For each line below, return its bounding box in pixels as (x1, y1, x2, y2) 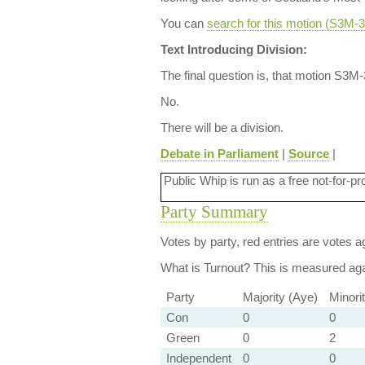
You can (160, 16, 207, 30)
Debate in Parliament (160, 147, 279, 161)
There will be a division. (160, 121, 284, 134)
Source (288, 147, 329, 161)
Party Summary (160, 202, 268, 222)
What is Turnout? (160, 261, 250, 275)
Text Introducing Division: (160, 42, 307, 56)
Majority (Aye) (242, 290, 318, 304)
